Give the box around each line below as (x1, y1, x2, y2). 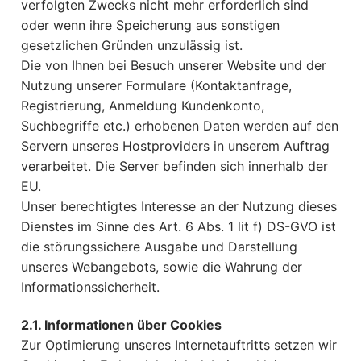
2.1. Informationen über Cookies (21, 317, 222, 334)
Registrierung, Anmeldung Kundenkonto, (21, 97, 264, 114)
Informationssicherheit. (21, 278, 160, 295)
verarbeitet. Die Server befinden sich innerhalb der (21, 157, 328, 174)
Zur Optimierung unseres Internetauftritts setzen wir (21, 337, 337, 354)
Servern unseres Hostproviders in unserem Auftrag (21, 137, 330, 154)
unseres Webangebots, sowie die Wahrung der (21, 258, 302, 275)
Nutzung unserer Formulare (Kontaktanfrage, (21, 77, 292, 93)
